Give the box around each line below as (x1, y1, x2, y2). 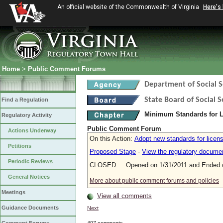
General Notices (8, 174, 50, 180)
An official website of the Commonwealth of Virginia (57, 3, 201, 10)
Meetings (1, 189, 25, 195)
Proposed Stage (90, 148, 136, 156)
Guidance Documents (1, 205, 59, 211)
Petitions (8, 143, 31, 149)
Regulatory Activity (1, 112, 52, 118)
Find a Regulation (1, 97, 48, 103)
